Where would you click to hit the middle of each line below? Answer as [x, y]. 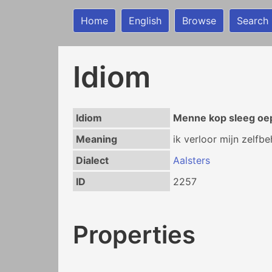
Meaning [96, 139]
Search [253, 21]
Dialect [92, 160]
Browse [199, 21]
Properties [134, 234]
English [145, 21]
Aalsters [191, 160]
